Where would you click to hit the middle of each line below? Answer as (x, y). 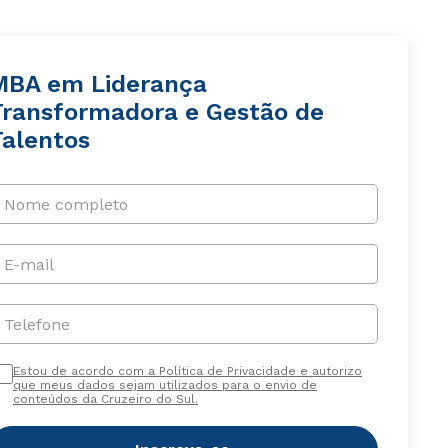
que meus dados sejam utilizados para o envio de (164, 385)
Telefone (36, 324)
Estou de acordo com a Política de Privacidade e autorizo (187, 371)
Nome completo (65, 204)
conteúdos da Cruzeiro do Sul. (105, 399)
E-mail (28, 264)
